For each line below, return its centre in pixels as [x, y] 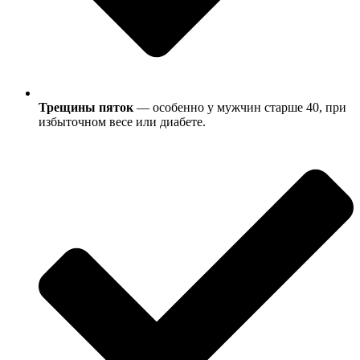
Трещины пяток [86, 107]
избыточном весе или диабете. [122, 121]
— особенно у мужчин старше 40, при [240, 107]
